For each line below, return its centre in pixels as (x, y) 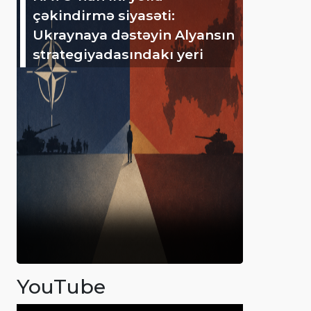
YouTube (61, 286)
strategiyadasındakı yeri (118, 54)
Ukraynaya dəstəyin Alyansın (134, 34)
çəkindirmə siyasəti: (104, 15)
